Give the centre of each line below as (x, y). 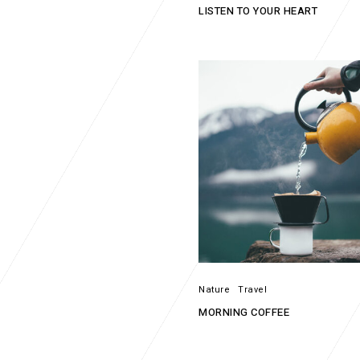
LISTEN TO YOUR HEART (258, 11)
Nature (215, 289)
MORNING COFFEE (244, 312)
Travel (253, 289)
